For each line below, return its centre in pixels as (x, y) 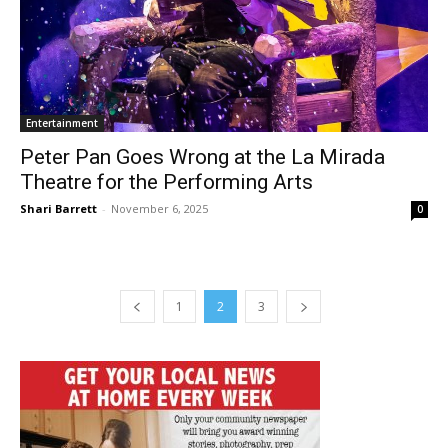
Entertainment (62, 122)
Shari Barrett (58, 208)
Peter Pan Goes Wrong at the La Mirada (202, 156)
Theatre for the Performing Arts (171, 181)
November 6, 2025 (159, 208)
